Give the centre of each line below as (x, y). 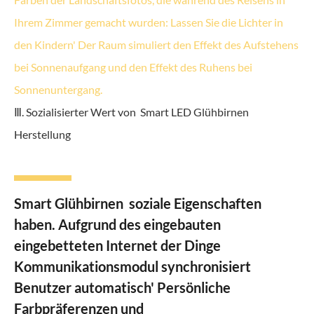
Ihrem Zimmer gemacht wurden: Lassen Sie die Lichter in (149, 22)
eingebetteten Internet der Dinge (117, 245)
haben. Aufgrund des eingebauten (117, 224)
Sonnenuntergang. (58, 89)
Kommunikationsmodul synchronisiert (132, 266)
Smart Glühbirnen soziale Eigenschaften (138, 203)
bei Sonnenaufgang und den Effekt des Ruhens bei (133, 67)
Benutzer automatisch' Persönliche (122, 287)
